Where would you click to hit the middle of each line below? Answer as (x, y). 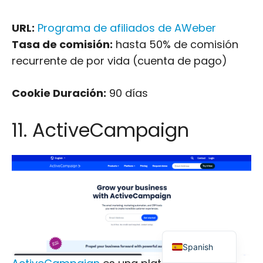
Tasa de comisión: (62, 44)
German (198, 188)
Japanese (202, 92)
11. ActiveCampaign (100, 130)
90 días (127, 93)
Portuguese (205, 150)
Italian (194, 169)
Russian (198, 111)
